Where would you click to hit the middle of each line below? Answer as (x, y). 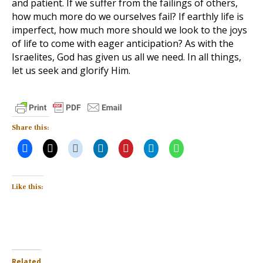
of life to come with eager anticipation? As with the (123, 43)
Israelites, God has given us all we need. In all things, (127, 57)
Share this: (31, 128)
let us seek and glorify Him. (71, 70)
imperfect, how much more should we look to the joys (129, 30)
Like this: (28, 187)
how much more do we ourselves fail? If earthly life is (128, 16)
